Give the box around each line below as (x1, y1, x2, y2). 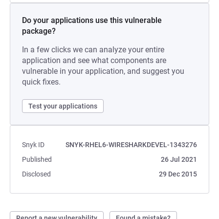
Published (22, 155, 52, 163)
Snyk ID (22, 141, 44, 149)
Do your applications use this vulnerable (22, 16, 162, 25)
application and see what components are (22, 56, 166, 65)
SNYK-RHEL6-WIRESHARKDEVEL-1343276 (66, 141, 197, 149)
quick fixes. (22, 77, 61, 87)
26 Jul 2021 (161, 155, 197, 163)
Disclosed (22, 170, 51, 178)
